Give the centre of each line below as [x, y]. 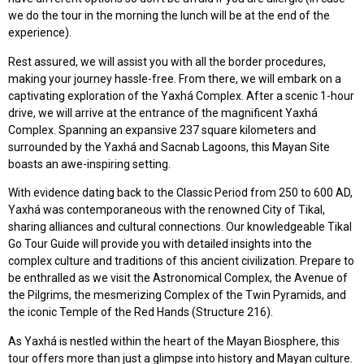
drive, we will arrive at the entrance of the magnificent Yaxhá [163, 113]
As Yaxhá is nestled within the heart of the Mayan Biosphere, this [174, 341]
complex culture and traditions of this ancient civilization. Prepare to [181, 261]
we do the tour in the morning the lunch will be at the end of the [169, 16]
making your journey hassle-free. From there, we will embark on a [175, 78]
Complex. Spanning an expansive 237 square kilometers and [162, 130]
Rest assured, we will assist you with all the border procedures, [167, 61]
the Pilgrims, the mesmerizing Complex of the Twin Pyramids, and [177, 295]
